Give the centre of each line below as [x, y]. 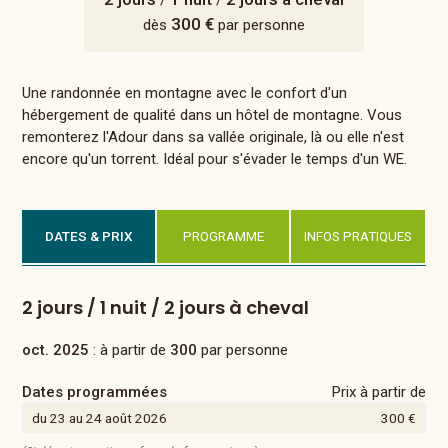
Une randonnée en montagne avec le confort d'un [185, 93]
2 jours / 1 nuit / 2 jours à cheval [166, 307]
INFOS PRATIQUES [358, 236]
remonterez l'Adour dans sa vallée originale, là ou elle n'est [213, 137]
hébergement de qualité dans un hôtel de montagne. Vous [212, 115]
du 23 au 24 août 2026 [100, 418]
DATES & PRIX [88, 236]
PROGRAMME [223, 236]
